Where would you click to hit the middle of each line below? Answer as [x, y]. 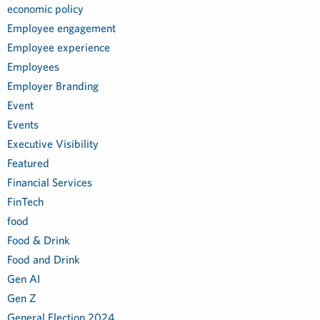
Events [23, 124]
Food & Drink [39, 240]
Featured [28, 163]
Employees [33, 66]
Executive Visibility [53, 144]
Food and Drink [44, 259]
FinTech [25, 201]
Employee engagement [61, 28]
